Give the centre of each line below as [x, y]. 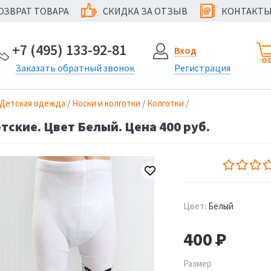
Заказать [36, 68]
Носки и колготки [106, 103]
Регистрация [202, 68]
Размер [198, 263]
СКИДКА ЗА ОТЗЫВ [145, 11]
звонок [118, 68]
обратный [80, 68]
